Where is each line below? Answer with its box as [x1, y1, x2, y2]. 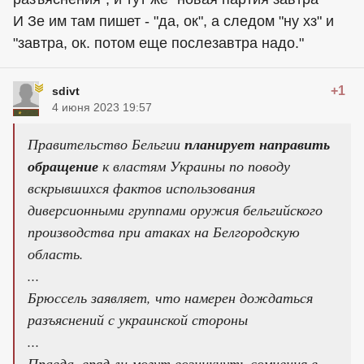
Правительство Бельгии [28, 133, 184, 154]
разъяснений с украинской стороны [28, 309, 248, 329]
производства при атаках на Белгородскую [28, 221, 300, 241]
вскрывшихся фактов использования [28, 177, 255, 197]
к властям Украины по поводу [98, 155, 290, 175]
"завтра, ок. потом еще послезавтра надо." [13, 34, 304, 51]
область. [28, 243, 84, 263]
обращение [28, 155, 98, 176]
